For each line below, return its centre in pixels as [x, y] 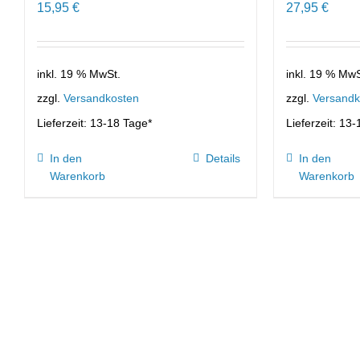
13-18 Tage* [121, 123]
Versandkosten [101, 98]
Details [223, 159]
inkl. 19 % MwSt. [79, 74]
